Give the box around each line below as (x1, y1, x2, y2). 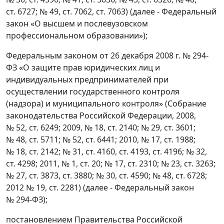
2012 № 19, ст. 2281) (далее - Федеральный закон (6, 182, 194, 193)
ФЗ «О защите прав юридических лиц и (6, 62, 160, 73)
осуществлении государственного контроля (6, 86, 179, 97)
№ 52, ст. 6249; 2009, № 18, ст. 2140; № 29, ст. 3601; (6, 122, 195, 133)
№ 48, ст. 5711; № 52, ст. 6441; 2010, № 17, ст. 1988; (6, 134, 195, 145)
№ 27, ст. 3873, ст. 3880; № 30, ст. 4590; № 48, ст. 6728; (6, 170, 207, 181)
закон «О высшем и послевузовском (6, 18, 148, 29)
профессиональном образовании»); (6, 30, 147, 41)
